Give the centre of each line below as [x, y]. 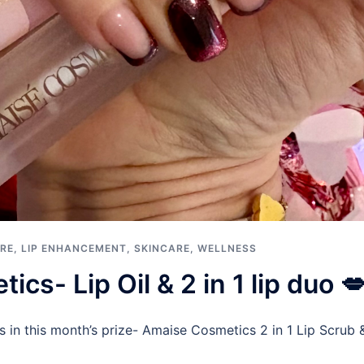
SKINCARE [162, 248]
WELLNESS [227, 248]
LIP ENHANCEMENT [74, 248]
